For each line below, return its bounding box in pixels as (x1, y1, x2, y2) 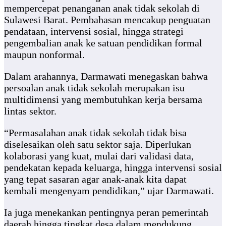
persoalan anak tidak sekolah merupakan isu (4, 82, 185, 94)
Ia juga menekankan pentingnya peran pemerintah (4, 207, 208, 218)
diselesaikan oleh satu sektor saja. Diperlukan (4, 139, 191, 150)
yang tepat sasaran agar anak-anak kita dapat (4, 174, 187, 185)
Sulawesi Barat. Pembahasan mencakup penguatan (4, 14, 210, 26)
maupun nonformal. (4, 49, 85, 61)
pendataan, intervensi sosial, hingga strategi (4, 26, 184, 37)
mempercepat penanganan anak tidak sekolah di (4, 3, 200, 14)
